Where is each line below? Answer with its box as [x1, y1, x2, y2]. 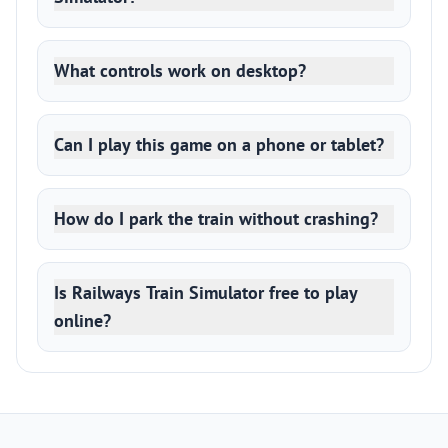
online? [54, 309, 111, 332]
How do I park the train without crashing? [54, 207, 378, 230]
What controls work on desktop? [54, 59, 306, 82]
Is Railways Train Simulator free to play [54, 281, 358, 304]
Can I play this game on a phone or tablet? [54, 133, 384, 156]
